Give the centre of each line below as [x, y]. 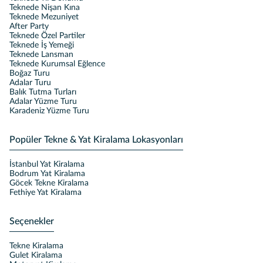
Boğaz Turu [30, 73]
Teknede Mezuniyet [44, 17]
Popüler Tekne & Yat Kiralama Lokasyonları [96, 140]
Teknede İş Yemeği [42, 45]
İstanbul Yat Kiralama [47, 164]
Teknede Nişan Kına [45, 8]
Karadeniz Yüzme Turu [49, 111]
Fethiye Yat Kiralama [45, 193]
